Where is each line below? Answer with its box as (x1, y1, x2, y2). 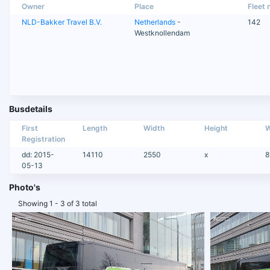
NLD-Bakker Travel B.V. (22, 17, 102, 27)
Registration (22, 134, 65, 144)
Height (204, 124, 228, 133)
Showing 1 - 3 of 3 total (18, 199, 97, 209)
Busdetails (9, 104, 52, 115)
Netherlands (134, 17, 176, 27)
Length (82, 124, 107, 133)
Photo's (9, 182, 40, 193)
